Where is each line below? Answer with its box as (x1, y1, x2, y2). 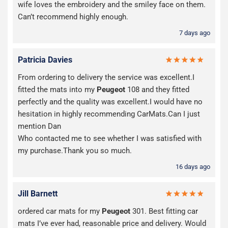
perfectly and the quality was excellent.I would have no (18, 97, 203, 107)
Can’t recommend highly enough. (18, 12, 128, 22)
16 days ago (176, 163, 210, 171)
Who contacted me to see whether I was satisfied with (18, 134, 202, 144)
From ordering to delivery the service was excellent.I (18, 73, 194, 82)
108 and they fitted (125, 85, 189, 95)
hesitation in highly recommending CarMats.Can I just (18, 109, 200, 119)
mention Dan (18, 122, 61, 131)
